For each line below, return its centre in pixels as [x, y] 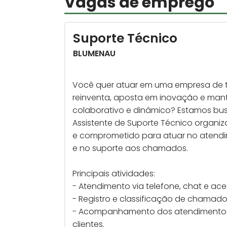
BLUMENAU [94, 53]
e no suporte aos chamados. [130, 148]
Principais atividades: [114, 174]
